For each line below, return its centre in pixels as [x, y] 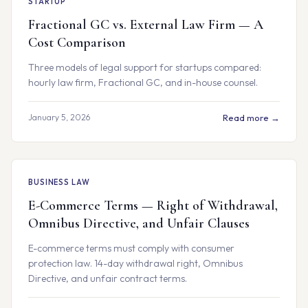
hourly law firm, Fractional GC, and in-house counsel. [143, 82]
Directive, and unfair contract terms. [108, 278]
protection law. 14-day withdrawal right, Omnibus [135, 263]
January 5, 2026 [59, 117]
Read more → [251, 118]
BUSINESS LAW [59, 182]
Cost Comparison [77, 43]
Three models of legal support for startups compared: [145, 67]
